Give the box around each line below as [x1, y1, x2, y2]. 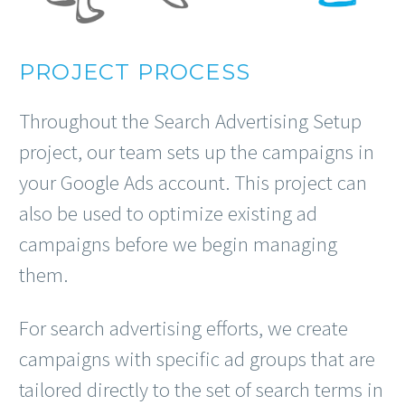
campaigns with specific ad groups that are [19, 345, 375, 372]
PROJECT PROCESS [19, 59, 250, 86]
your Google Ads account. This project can [19, 168, 367, 195]
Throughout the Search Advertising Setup [19, 107, 362, 134]
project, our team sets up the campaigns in [19, 137, 374, 165]
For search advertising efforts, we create [19, 315, 348, 342]
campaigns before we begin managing [19, 230, 337, 257]
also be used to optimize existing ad [19, 199, 317, 226]
